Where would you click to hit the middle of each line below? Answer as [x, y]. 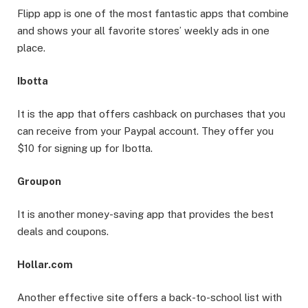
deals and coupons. [63, 232]
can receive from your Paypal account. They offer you [145, 131]
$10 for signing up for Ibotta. [85, 148]
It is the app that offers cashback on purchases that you [151, 114]
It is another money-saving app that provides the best [145, 214]
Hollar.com [45, 265]
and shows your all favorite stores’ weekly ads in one [143, 30]
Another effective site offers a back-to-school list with [150, 298]
